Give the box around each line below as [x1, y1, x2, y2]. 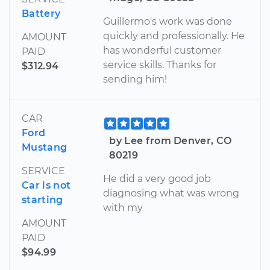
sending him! [103, 73, 168, 85]
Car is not [22, 179, 71, 191]
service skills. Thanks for [103, 58, 217, 71]
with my [103, 201, 143, 213]
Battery [22, 7, 61, 19]
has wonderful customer [103, 44, 222, 56]
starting [22, 193, 63, 206]
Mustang [22, 141, 67, 153]
